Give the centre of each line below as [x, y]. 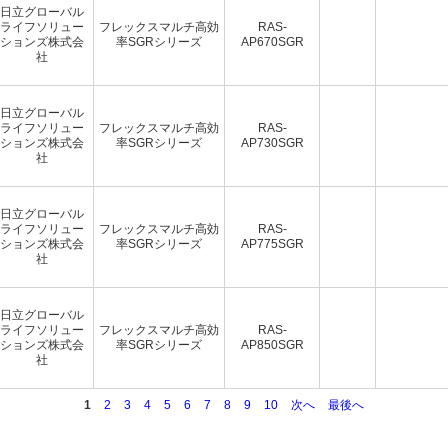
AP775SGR [272, 243]
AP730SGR [272, 142]
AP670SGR [272, 41]
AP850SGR [272, 344]
